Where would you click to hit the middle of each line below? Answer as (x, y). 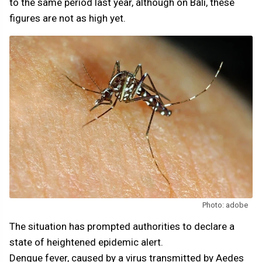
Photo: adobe (225, 205)
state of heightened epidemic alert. (86, 242)
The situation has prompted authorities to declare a (122, 227)
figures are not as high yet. (68, 18)
